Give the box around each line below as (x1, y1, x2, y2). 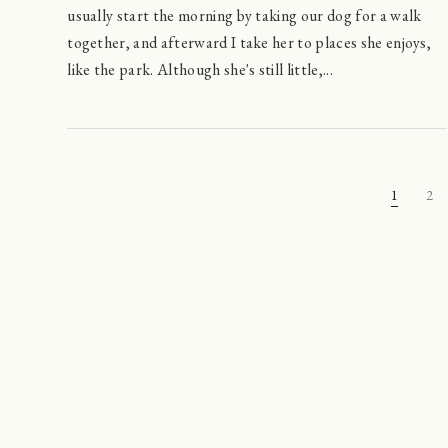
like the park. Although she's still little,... (67, 58, 333, 80)
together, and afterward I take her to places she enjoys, (67, 31, 432, 53)
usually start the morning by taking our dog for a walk (67, 4, 422, 26)
